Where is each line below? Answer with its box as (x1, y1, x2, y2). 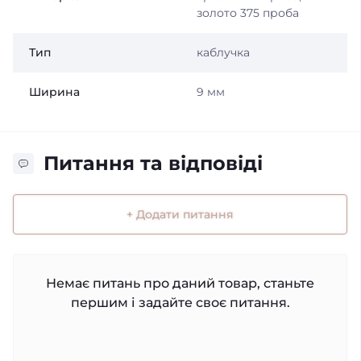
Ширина (29, 85, 80, 99)
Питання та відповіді (44, 151, 263, 175)
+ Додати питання (127, 206, 234, 222)
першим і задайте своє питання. (70, 294, 290, 310)
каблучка (196, 45, 250, 60)
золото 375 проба (196, 6, 299, 20)
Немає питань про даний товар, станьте (46, 275, 314, 291)
